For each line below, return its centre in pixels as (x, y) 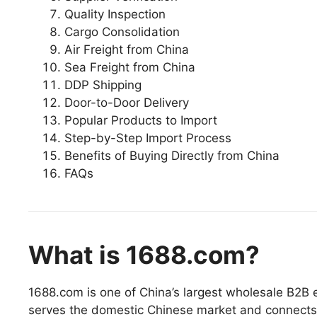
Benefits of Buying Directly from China (172, 155)
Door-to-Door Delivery (127, 102)
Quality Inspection (115, 14)
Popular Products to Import (141, 120)
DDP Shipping (103, 85)
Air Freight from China (127, 49)
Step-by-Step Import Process (148, 138)
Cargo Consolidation (122, 31)
